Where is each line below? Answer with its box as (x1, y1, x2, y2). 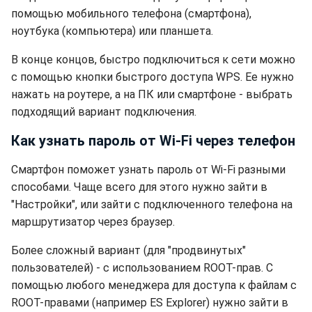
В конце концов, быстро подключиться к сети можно (11, 53, 295, 66)
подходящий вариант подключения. (11, 105, 196, 118)
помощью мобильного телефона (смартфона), (11, 7, 251, 20)
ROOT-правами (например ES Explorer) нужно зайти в (11, 296, 288, 309)
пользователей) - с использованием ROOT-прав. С (11, 261, 273, 274)
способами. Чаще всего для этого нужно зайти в (11, 180, 267, 194)
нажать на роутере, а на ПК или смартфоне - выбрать (11, 88, 292, 101)
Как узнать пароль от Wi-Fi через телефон (11, 132, 295, 149)
